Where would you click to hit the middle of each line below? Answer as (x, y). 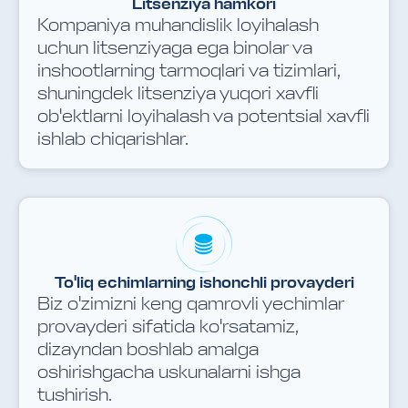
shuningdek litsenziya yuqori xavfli (178, 93)
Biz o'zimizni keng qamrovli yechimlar (191, 304)
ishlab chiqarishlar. (113, 139)
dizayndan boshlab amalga (148, 349)
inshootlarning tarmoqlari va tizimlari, (189, 71)
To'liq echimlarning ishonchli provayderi (204, 282)
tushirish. (75, 395)
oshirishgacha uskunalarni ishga (169, 372)
